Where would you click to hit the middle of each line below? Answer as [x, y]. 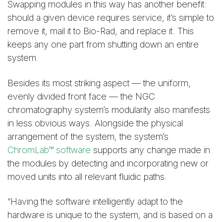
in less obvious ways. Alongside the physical [95, 123]
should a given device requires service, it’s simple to [111, 18]
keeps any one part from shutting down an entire [103, 45]
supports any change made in [150, 150]
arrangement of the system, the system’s [88, 136]
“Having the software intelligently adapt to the [95, 201]
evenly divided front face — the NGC [81, 96]
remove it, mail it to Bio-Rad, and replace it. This [101, 31]
